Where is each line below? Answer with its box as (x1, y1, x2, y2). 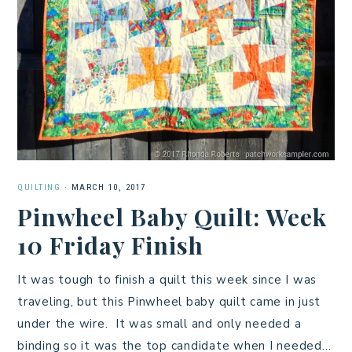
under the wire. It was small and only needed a (17, 315, 302, 332)
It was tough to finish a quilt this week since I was (17, 271, 317, 288)
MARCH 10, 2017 (71, 181, 146, 192)
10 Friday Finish (17, 229, 203, 261)
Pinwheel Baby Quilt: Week (17, 200, 327, 233)
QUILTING (17, 181, 60, 192)
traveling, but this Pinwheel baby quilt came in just (17, 293, 321, 310)
